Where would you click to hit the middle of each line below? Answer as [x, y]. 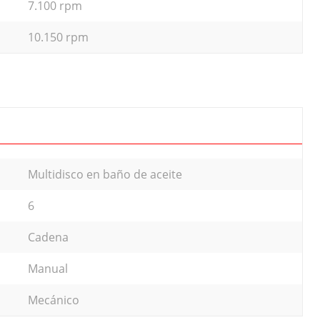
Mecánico [54, 300]
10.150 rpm [58, 37]
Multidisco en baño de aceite [105, 174]
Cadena [48, 237]
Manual [48, 268]
